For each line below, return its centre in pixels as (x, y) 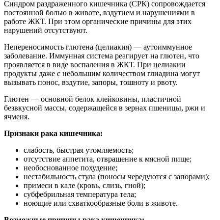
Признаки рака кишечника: (53, 133)
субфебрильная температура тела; (80, 194)
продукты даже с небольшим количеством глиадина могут (102, 73)
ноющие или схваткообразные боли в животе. (101, 203)
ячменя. (17, 116)
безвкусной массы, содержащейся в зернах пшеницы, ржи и (105, 108)
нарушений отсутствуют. (46, 30)
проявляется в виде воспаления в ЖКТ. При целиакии (95, 64)
